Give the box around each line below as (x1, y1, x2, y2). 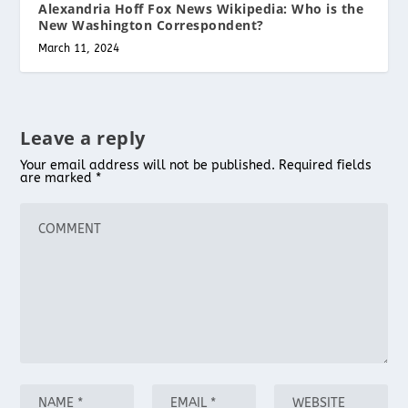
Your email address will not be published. (20, 157, 276, 173)
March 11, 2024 (38, 41, 120, 55)
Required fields (279, 157, 372, 173)
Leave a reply (20, 125, 146, 150)
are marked (20, 169, 97, 186)
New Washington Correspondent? (38, 15, 264, 34)
